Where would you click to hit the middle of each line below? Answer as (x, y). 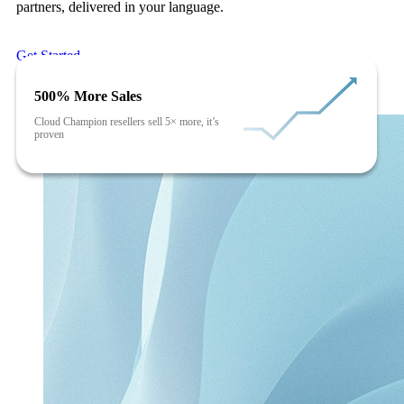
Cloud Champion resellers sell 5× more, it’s (127, 121)
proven (49, 134)
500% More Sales (88, 96)
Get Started (48, 55)
